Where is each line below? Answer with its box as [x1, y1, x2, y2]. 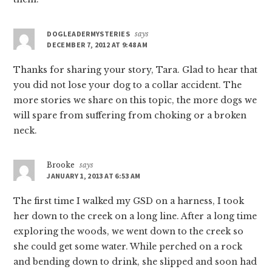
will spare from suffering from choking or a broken [13, 109, 247, 121]
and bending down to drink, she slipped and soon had [13, 256, 257, 267]
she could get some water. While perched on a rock [13, 240, 243, 252]
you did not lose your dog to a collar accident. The [13, 79, 242, 90]
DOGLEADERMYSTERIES [47, 29, 130, 38]
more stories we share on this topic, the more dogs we [13, 94, 257, 106]
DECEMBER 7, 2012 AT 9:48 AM [47, 39, 148, 49]
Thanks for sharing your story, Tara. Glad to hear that [13, 64, 258, 75]
